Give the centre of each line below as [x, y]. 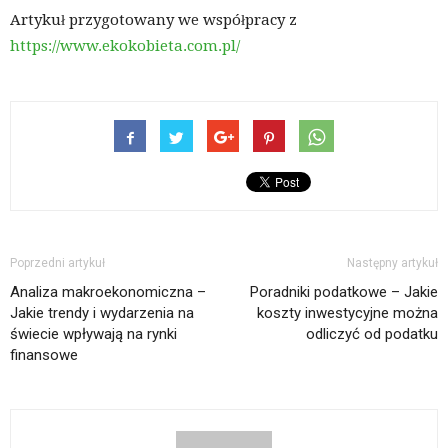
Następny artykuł [392, 263]
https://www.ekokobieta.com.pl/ [125, 46]
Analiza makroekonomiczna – [108, 292]
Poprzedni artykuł [57, 263]
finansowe [44, 355]
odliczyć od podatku [372, 334]
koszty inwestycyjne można [347, 313]
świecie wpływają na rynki [93, 334]
